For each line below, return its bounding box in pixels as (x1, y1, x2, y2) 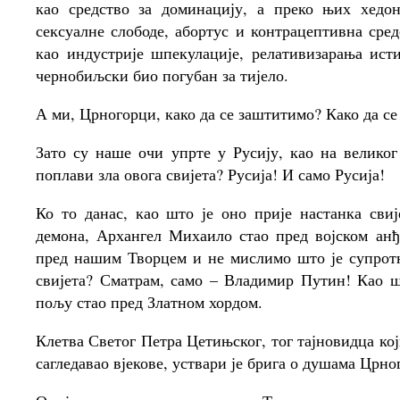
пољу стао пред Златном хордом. (36, 291, 262, 312)
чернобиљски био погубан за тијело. (36, 64, 288, 86)
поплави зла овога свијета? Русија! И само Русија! (36, 163, 385, 185)
